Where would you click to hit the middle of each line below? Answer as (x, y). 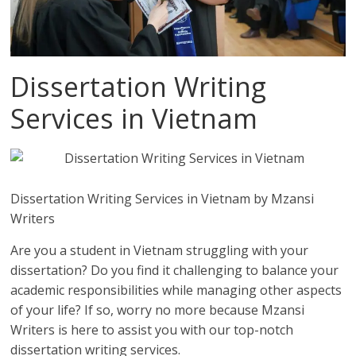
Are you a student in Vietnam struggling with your (160, 251)
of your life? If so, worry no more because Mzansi (158, 310)
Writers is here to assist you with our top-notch (152, 330)
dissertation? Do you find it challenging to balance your (175, 271)
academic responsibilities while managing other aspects (176, 290)
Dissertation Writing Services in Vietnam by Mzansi (163, 199)
